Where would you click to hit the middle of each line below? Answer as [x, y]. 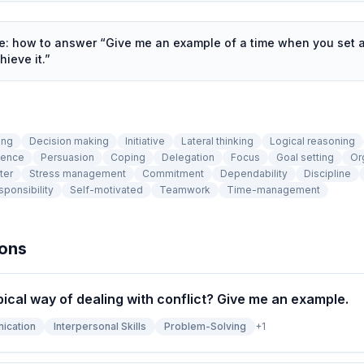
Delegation [188, 157]
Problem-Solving [205, 326]
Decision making [69, 141]
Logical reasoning [312, 141]
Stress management [78, 173]
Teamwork [185, 190]
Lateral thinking [217, 141]
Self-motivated [106, 190]
